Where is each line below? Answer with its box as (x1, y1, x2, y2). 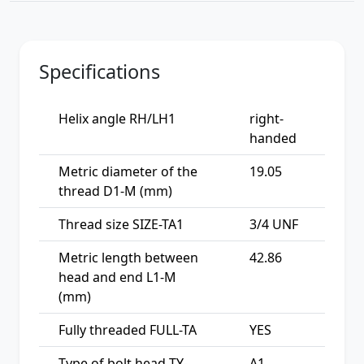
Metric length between (58, 248, 198, 266)
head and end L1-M (58, 267, 176, 286)
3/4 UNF (249, 214, 298, 233)
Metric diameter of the (58, 162, 197, 180)
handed (249, 128, 297, 147)
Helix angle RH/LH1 (58, 109, 175, 128)
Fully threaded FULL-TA (58, 320, 197, 339)
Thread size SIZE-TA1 (58, 214, 184, 233)
